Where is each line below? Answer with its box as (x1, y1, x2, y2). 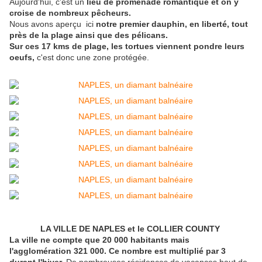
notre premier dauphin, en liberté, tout (96, 19, 248, 29)
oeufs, (9, 53, 37, 63)
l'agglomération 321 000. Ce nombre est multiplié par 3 (9, 246, 226, 256)
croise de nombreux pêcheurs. (9, 8, 131, 18)
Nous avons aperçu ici (9, 19, 96, 29)
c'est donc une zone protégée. (37, 53, 149, 63)
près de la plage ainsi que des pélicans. (9, 30, 168, 40)
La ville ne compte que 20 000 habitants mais (9, 235, 189, 245)
